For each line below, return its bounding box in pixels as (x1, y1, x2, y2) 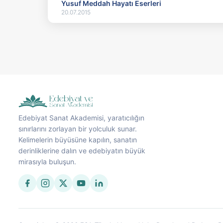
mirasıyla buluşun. (18, 157, 76, 166)
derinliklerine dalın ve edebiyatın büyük (18, 146, 145, 155)
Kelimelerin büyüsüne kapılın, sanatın (18, 135, 137, 144)
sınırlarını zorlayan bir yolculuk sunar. (18, 124, 137, 133)
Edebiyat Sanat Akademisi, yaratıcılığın (18, 113, 144, 122)
